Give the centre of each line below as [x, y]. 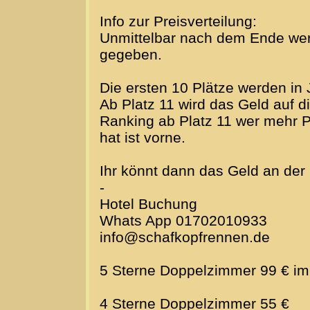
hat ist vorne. [143, 138]
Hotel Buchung [148, 204]
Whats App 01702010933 [183, 221]
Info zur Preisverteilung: [178, 21]
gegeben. [131, 55]
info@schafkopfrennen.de [185, 237]
